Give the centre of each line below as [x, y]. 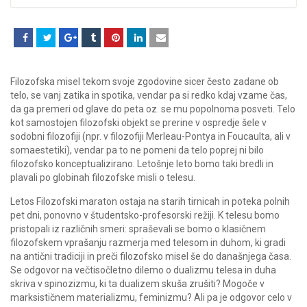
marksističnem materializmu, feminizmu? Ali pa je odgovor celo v [151, 297]
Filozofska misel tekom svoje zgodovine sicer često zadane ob [145, 81]
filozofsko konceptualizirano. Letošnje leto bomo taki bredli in [142, 163]
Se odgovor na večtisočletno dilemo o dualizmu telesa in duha [143, 270]
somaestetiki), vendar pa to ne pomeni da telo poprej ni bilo [137, 150]
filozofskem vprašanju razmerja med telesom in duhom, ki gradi [148, 242]
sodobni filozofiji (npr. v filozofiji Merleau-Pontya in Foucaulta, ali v [150, 136]
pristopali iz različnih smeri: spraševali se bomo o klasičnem [138, 229]
